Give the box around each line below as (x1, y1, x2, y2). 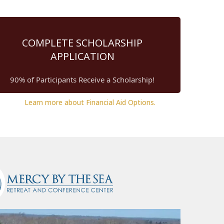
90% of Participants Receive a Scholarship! (10, 74, 155, 84)
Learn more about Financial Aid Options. (24, 97, 155, 107)
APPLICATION (50, 49, 114, 63)
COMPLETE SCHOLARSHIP (22, 35, 143, 49)
